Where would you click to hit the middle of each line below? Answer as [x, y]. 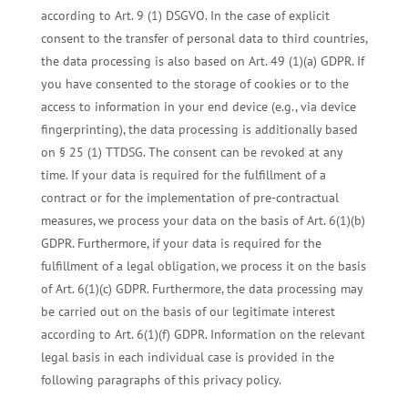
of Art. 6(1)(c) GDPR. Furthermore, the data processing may [201, 289]
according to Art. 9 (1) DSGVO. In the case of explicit [185, 16]
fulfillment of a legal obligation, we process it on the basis [203, 266]
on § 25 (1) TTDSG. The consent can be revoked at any [191, 153]
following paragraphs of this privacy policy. [161, 380]
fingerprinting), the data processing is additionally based [199, 130]
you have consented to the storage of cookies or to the [194, 84]
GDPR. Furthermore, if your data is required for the [181, 244]
